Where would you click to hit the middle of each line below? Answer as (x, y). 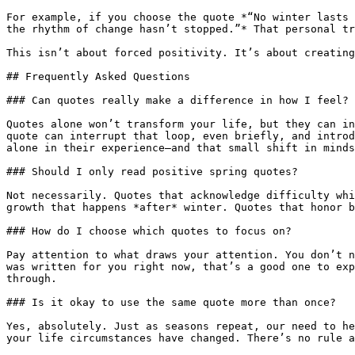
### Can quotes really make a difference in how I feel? (177, 100)
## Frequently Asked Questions (98, 76)
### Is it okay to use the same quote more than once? (171, 302)
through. (32, 279)
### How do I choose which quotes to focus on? (149, 231)
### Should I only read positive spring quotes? (152, 172)
